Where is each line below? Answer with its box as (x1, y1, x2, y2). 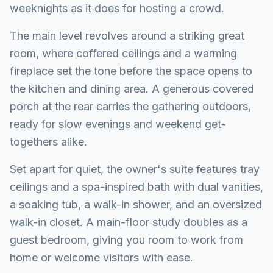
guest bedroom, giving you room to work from (10, 233, 243, 247)
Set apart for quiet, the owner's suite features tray (10, 163, 260, 176)
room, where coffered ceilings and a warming (10, 47, 237, 60)
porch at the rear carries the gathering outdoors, (10, 100, 251, 113)
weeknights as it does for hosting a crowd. (10, 2, 224, 15)
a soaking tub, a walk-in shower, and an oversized (10, 198, 262, 211)
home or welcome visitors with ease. (10, 251, 193, 264)
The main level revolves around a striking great (10, 29, 244, 43)
